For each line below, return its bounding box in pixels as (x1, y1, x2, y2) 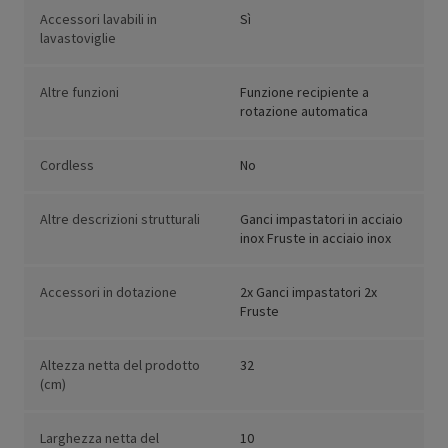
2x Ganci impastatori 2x (240, 283, 377, 302)
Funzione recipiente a (240, 83, 369, 102)
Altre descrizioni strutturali (40, 210, 200, 229)
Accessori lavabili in (40, 10, 157, 29)
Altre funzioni (40, 83, 119, 102)
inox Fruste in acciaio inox (240, 229, 391, 248)
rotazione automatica (240, 102, 368, 121)
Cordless (40, 156, 94, 175)
